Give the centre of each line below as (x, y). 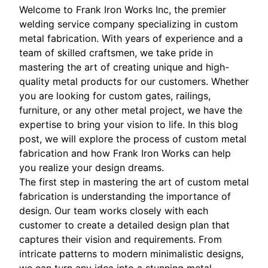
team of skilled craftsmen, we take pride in (116, 53)
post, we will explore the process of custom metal (133, 139)
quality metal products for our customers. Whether (134, 81)
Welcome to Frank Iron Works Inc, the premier (123, 10)
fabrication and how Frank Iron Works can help (125, 153)
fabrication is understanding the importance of (125, 196)
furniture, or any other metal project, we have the (131, 110)
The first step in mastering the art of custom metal (134, 182)
